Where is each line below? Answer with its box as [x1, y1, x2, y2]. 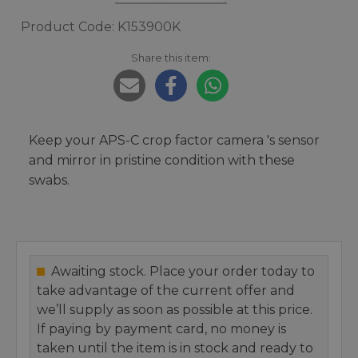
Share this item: [131, 51, 211, 64]
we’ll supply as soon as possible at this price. [37, 302, 312, 317]
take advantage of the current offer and [37, 283, 295, 298]
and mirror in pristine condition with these [29, 153, 295, 168]
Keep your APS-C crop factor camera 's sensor [29, 133, 320, 148]
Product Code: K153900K [21, 19, 181, 34]
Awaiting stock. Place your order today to [51, 264, 315, 279]
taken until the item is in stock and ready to [37, 340, 313, 356]
